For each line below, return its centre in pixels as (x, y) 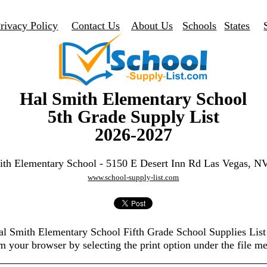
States (237, 26)
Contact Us (95, 26)
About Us (152, 26)
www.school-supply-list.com (133, 177)
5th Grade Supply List (133, 117)
